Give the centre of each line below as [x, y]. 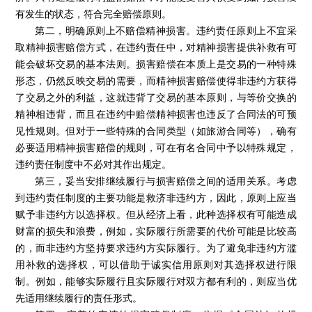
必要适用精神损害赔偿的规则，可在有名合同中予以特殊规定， [156, 147]
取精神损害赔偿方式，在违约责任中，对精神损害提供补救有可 [156, 47]
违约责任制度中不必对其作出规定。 [94, 164]
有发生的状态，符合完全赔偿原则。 [94, 14]
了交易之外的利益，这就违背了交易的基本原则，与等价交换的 [156, 97]
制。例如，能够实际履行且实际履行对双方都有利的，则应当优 [156, 281]
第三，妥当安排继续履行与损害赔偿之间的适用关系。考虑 [166, 181]
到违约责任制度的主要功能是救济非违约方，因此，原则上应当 [156, 197]
